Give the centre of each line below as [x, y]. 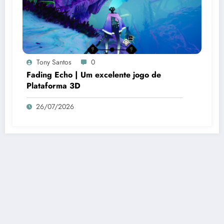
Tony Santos [54, 62]
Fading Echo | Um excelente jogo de [94, 75]
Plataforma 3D [53, 86]
